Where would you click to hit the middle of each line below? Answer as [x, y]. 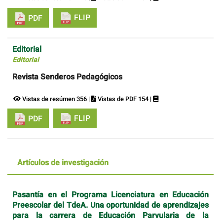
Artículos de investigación [63, 163]
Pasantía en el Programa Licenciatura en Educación [110, 195]
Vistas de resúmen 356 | [56, 99]
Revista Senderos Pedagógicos [67, 77]
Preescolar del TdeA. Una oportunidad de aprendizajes [110, 205]
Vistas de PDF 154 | [125, 99]
